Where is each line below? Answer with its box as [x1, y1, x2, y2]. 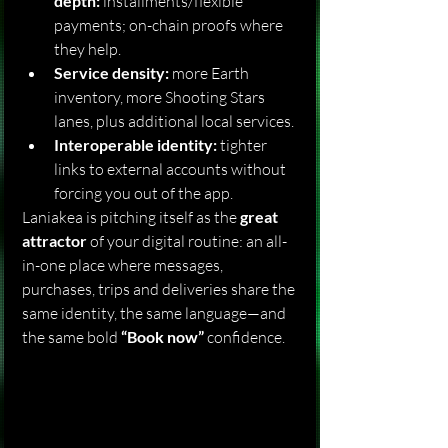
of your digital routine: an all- [87, 231, 287, 251]
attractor [22, 231, 87, 250]
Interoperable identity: [54, 135, 217, 154]
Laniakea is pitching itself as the [22, 207, 240, 227]
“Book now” [121, 327, 204, 346]
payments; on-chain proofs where [54, 15, 286, 35]
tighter [217, 135, 270, 155]
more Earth [169, 63, 252, 83]
